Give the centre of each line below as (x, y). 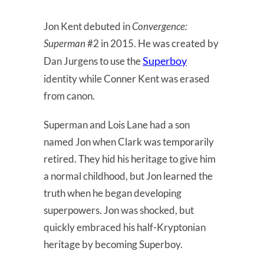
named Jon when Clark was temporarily (129, 141)
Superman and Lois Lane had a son (117, 124)
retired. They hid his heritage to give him (130, 159)
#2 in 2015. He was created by (152, 43)
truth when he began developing (113, 193)
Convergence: (160, 26)
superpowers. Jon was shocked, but (119, 210)
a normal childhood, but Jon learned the (128, 176)
